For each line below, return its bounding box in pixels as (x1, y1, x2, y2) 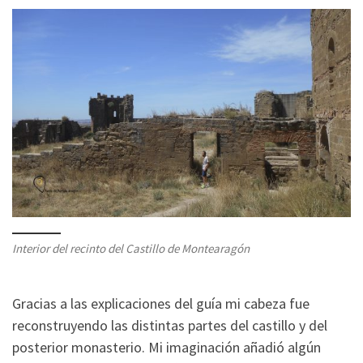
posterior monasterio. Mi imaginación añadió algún (12, 337, 321, 357)
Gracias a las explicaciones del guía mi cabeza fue (12, 293, 310, 313)
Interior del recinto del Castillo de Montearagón (12, 240, 250, 256)
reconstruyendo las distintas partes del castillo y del (12, 315, 327, 335)
